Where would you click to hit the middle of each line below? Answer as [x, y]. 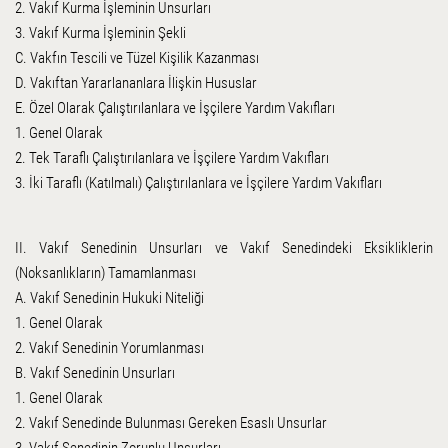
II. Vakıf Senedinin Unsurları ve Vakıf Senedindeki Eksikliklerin [224, 247]
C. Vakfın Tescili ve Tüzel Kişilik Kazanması [136, 57]
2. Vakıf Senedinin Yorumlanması [109, 347]
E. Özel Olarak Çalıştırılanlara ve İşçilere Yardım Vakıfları [174, 107]
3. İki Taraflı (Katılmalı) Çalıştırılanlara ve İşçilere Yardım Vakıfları [198, 182]
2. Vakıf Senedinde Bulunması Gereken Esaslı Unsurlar [170, 422]
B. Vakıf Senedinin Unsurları [94, 372]
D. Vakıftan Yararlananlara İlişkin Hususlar [135, 82]
